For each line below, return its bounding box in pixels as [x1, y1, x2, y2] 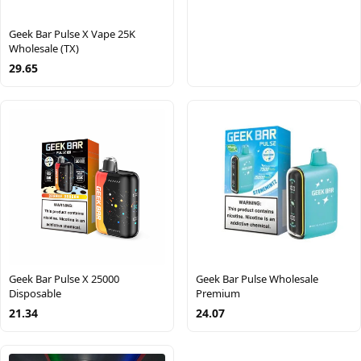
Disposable [9, 286, 61, 301]
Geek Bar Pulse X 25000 [9, 272, 119, 286]
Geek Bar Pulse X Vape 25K [9, 27, 135, 41]
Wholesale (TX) [9, 41, 79, 56]
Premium [196, 286, 240, 301]
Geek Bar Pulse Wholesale [196, 272, 318, 286]
